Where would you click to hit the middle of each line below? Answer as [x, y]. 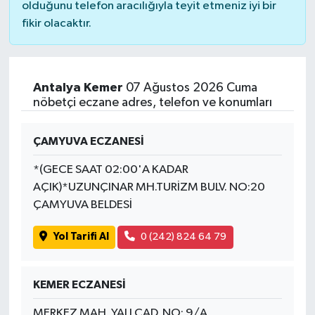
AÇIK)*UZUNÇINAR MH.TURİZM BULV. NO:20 [149, 188]
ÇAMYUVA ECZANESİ [88, 142]
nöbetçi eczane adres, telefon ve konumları [152, 103]
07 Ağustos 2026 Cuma [190, 88]
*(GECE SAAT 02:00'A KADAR [110, 170]
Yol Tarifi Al [81, 237]
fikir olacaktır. [56, 24]
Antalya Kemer [78, 88]
